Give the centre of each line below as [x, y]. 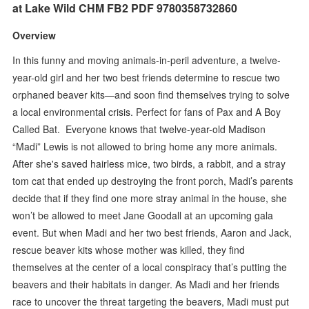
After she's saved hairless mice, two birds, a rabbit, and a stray [149, 163]
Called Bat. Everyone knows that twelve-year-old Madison [139, 129]
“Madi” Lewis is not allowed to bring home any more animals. [145, 146]
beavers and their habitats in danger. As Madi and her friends [146, 284]
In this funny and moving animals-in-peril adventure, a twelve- [147, 60]
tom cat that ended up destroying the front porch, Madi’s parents [153, 180]
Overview [34, 35]
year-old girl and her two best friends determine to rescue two [147, 77]
